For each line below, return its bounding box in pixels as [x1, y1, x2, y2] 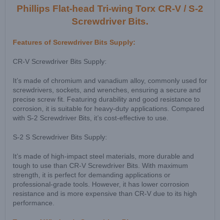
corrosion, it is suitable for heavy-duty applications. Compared [13, 105, 204, 113]
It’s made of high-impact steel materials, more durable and [13, 152, 194, 161]
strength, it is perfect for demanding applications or [13, 171, 170, 179]
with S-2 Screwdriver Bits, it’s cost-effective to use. [13, 114, 168, 122]
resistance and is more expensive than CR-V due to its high [13, 190, 197, 198]
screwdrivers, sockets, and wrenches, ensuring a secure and [13, 86, 201, 94]
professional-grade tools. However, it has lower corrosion [13, 180, 189, 189]
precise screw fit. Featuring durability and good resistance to [13, 95, 200, 104]
